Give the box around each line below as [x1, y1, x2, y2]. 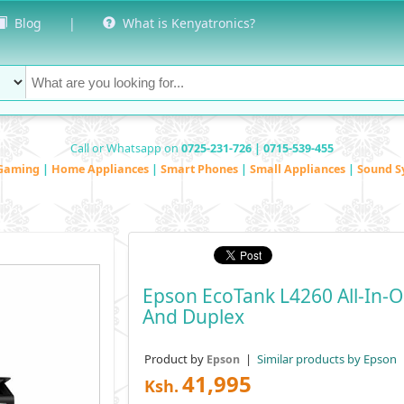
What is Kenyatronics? [115, 14, 255, 32]
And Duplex [142, 303, 244, 329]
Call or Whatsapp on [70, 140, 181, 156]
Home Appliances [51, 161, 151, 177]
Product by [143, 350, 207, 367]
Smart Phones [161, 161, 241, 177]
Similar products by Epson [253, 350, 397, 367]
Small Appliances [250, 161, 348, 177]
